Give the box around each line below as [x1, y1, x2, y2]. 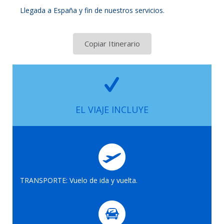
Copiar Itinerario [84, 38, 140, 48]
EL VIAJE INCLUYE [75, 103, 148, 115]
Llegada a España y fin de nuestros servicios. [20, 5, 164, 15]
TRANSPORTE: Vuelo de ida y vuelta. [20, 175, 137, 185]
